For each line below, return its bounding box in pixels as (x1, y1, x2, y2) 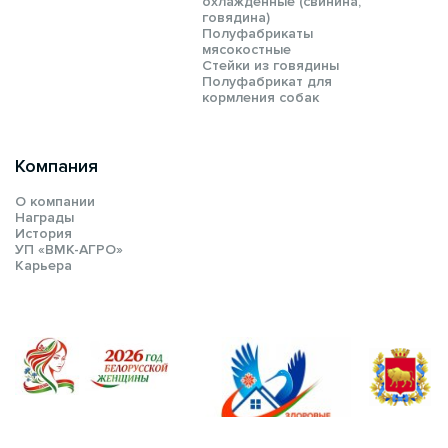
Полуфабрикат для (202, 73, 332, 91)
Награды (15, 209, 74, 227)
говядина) (202, 9, 270, 27)
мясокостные (202, 41, 291, 59)
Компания (15, 155, 98, 178)
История (15, 225, 72, 243)
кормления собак (202, 89, 319, 107)
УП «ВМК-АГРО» (15, 241, 123, 259)
